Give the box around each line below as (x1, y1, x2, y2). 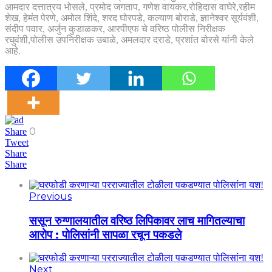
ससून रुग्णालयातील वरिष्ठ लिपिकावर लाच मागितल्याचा (29, 213, 245, 228)
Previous (29, 190, 72, 202)
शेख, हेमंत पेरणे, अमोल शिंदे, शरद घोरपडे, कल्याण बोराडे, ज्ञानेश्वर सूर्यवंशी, (5, 12, 259, 23)
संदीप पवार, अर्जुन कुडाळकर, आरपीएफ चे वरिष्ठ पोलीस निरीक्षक (5, 23, 225, 34)
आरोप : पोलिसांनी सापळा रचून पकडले (29, 227, 182, 242)
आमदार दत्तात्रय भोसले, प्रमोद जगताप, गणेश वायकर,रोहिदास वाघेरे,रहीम (5, 1, 255, 12)
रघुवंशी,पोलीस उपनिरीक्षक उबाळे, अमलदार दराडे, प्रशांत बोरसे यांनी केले (5, 34, 254, 45)
